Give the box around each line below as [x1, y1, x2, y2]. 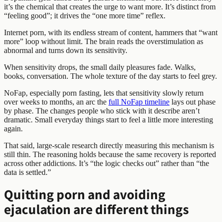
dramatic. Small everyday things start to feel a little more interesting [4, 115, 213, 124]
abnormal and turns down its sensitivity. [4, 46, 127, 55]
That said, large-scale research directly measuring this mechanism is [4, 141, 214, 150]
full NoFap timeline [109, 98, 169, 107]
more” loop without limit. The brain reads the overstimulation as [4, 37, 203, 46]
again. [4, 124, 23, 133]
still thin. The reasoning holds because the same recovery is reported [4, 150, 216, 159]
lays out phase [169, 98, 216, 107]
